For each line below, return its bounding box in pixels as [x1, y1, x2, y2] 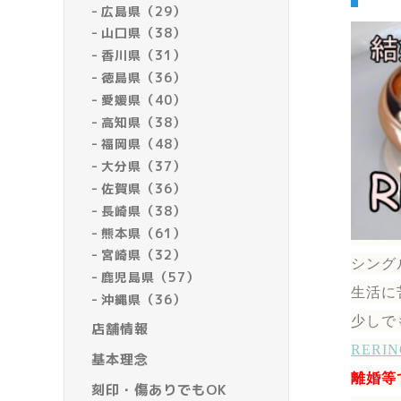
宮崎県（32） [101, 246, 187, 264]
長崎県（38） [101, 201, 187, 219]
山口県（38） [101, 24, 187, 42]
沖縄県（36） [101, 291, 187, 309]
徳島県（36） [101, 69, 187, 87]
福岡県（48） [101, 135, 187, 153]
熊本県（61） [101, 224, 187, 242]
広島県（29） [101, 2, 187, 20]
